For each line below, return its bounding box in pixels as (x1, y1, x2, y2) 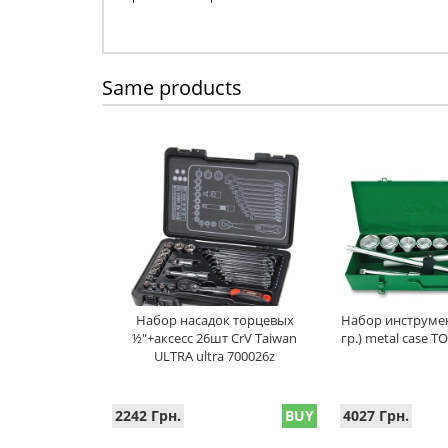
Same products (102, 74, 242, 101)
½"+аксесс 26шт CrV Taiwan (132, 329, 297, 347)
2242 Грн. (115, 406, 181, 425)
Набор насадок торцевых (135, 311, 294, 329)
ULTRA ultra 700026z (154, 347, 275, 365)
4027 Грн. (343, 406, 409, 425)
